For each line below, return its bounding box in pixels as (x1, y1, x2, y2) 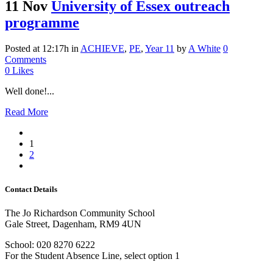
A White (188, 43, 221, 54)
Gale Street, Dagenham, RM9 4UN (5, 219, 141, 230)
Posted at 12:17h (5, 43, 69, 54)
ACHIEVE (80, 43, 124, 54)
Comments (5, 54, 46, 65)
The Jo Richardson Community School (5, 208, 155, 219)
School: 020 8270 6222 (5, 239, 95, 250)
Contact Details (5, 185, 57, 194)
